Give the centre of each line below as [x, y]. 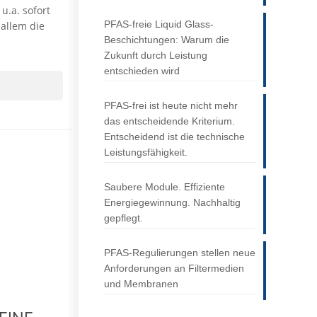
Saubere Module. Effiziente [164, 187]
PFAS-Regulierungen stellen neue [179, 253]
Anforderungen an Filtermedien [174, 269]
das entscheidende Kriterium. [169, 121]
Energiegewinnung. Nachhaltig [172, 203]
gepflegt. [123, 218]
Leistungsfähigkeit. [145, 152]
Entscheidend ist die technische [174, 137]
